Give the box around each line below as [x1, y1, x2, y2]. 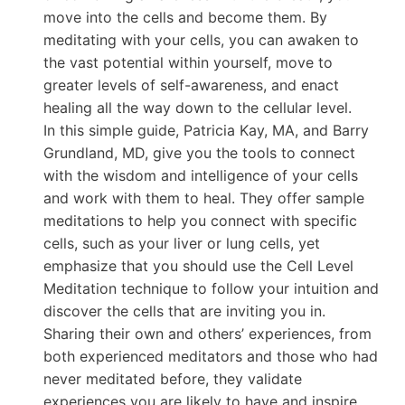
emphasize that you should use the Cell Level [43, 256, 353, 275]
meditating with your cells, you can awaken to [43, 30, 359, 49]
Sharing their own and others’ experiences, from [43, 324, 372, 343]
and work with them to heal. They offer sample [43, 188, 364, 207]
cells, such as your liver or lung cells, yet [43, 233, 320, 252]
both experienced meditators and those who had [43, 346, 378, 365]
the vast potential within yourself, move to [43, 52, 333, 71]
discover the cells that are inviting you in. [43, 301, 325, 320]
